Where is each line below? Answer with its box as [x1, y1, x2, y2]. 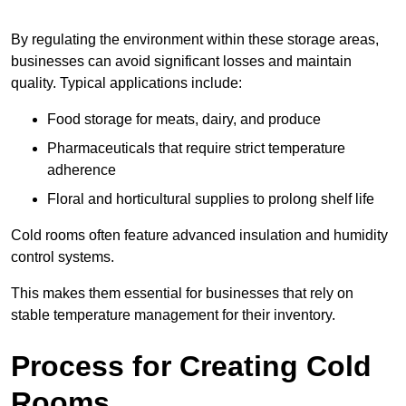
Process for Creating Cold [11, 349, 372, 382]
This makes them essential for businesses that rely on [11, 285, 353, 301]
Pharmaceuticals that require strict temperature [47, 140, 345, 156]
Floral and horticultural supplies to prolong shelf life [47, 190, 374, 207]
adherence [47, 161, 116, 178]
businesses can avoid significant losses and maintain [11, 53, 352, 69]
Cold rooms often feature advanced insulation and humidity [11, 227, 388, 243]
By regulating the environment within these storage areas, [11, 31, 379, 47]
